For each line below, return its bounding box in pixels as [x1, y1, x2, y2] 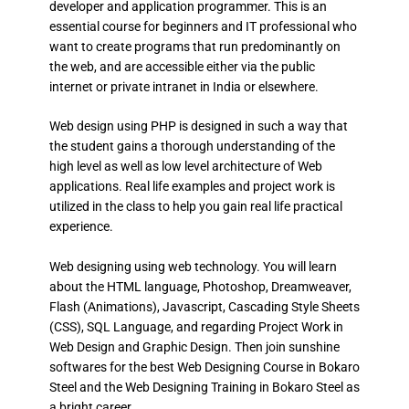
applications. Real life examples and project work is [48, 179, 335, 194]
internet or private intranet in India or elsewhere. [48, 79, 319, 94]
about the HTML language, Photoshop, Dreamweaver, [48, 279, 351, 295]
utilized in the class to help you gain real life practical [48, 199, 342, 215]
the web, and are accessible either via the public [48, 58, 315, 74]
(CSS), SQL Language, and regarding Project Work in [48, 320, 343, 335]
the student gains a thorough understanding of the [48, 139, 335, 154]
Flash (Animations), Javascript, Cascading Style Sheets [48, 299, 360, 315]
